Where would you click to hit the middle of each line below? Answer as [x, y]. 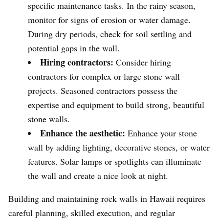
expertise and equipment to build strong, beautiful [116, 105]
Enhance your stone [162, 133]
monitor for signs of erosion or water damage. [109, 20]
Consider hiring [142, 62]
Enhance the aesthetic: [84, 133]
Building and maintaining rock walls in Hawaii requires [107, 199]
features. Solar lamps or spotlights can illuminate [115, 162]
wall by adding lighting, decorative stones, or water [119, 147]
